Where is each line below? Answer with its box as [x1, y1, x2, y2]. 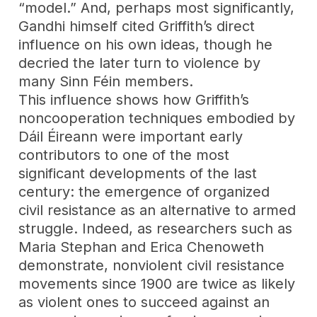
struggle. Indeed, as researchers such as [18, 219, 293, 237]
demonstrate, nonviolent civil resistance [18, 256, 285, 274]
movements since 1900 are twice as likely [18, 275, 296, 292]
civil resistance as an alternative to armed [18, 201, 296, 219]
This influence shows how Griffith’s [18, 91, 250, 108]
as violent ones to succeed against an [18, 293, 270, 311]
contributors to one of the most [18, 146, 230, 163]
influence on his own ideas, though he [18, 35, 273, 53]
